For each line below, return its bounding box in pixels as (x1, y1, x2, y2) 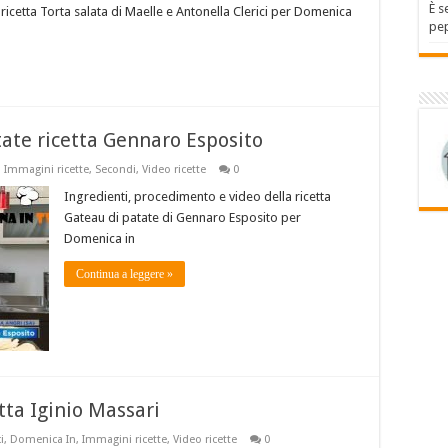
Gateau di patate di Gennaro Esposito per (64, 210, 301, 226)
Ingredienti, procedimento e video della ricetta (64, 189, 331, 205)
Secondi (95, 163, 136, 177)
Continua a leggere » (76, 267, 173, 282)
